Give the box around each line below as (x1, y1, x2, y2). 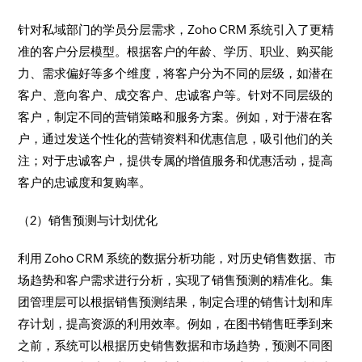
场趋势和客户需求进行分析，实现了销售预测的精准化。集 (18, 273, 334, 287)
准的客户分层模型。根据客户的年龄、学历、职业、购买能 (18, 44, 334, 58)
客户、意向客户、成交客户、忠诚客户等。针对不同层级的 (18, 88, 334, 102)
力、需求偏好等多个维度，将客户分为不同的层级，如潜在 (18, 66, 334, 80)
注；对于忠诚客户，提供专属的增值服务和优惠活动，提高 (18, 154, 334, 167)
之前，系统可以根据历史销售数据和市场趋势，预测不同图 (18, 339, 334, 352)
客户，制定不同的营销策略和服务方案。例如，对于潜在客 (18, 110, 334, 124)
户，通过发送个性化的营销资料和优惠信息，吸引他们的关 (18, 132, 334, 145)
